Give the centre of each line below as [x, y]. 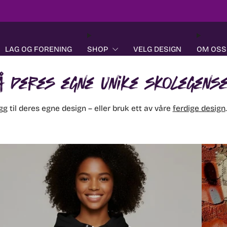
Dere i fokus [119, 11]
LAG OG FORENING [39, 49]
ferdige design [199, 108]
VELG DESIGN [157, 49]
